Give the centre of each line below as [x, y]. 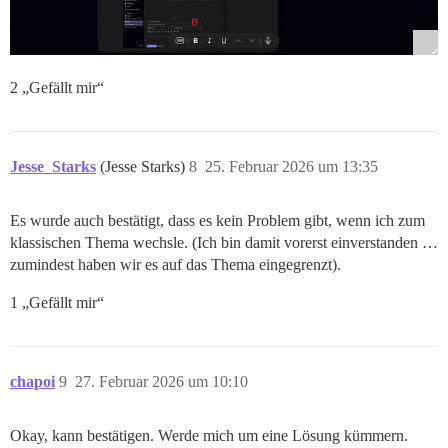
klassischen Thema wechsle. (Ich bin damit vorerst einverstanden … [224, 243]
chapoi [32, 382]
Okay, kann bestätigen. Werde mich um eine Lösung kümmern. [209, 436]
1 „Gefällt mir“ [57, 303]
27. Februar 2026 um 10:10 [161, 382]
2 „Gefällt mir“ [57, 88]
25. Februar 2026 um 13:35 [291, 167]
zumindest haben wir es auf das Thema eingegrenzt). [175, 265]
